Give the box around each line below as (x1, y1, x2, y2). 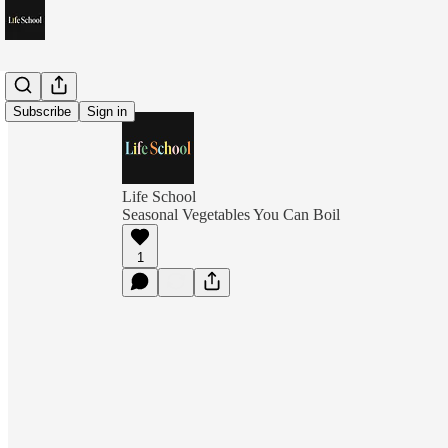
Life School (122, 188, 196, 205)
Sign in (87, 104, 127, 119)
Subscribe (13, 104, 71, 119)
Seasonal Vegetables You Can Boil (122, 206, 340, 223)
